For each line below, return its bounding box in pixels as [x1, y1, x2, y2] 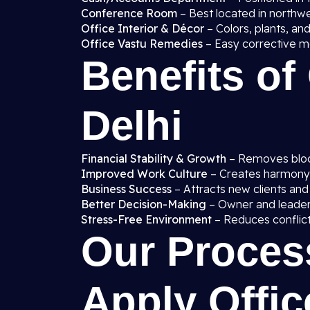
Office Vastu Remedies [81, 37, 203, 51]
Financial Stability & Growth [81, 152, 226, 165]
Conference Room [81, 6, 177, 20]
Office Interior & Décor [81, 21, 204, 35]
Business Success [81, 182, 172, 196]
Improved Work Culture [81, 167, 208, 181]
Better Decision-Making [81, 197, 206, 211]
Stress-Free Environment [81, 212, 212, 226]
